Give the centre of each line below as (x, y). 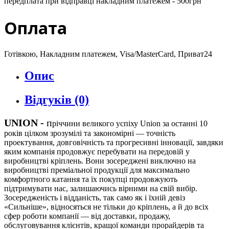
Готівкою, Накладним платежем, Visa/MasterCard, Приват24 (108, 54)
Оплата (36, 28)
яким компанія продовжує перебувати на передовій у (97, 151)
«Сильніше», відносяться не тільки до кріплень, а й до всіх (106, 207)
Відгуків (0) (57, 99)
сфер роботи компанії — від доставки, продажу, (87, 216)
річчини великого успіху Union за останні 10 (130, 123)
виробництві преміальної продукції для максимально (97, 170)
